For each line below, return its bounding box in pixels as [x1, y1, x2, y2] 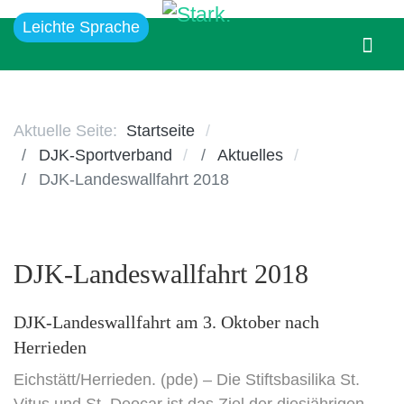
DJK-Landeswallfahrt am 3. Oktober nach [14, 312, 319, 332]
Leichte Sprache [23, 18, 140, 36]
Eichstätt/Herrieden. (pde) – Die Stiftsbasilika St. [14, 371, 360, 389]
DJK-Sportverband [39, 145, 172, 164]
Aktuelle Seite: [14, 121, 126, 140]
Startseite [126, 121, 195, 140]
